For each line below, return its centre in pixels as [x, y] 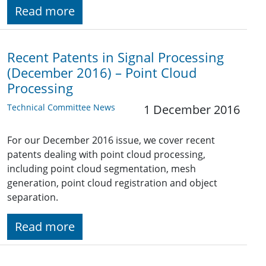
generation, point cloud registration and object [112, 183]
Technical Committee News [61, 107]
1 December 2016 [192, 110]
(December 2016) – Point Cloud [102, 73]
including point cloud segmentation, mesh [102, 169]
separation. [33, 197]
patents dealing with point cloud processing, [106, 155]
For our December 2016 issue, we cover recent [111, 140]
